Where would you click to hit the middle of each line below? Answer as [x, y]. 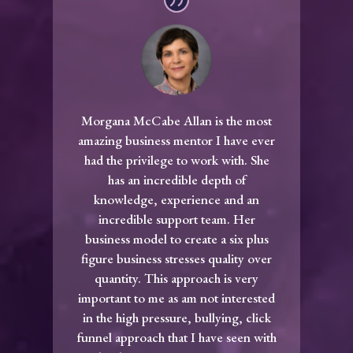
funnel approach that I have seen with [176, 338]
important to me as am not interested [176, 298]
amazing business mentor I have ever [176, 141]
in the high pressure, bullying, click [176, 318]
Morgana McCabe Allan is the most [176, 121]
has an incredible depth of [176, 180]
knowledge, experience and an [176, 200]
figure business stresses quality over [176, 259]
